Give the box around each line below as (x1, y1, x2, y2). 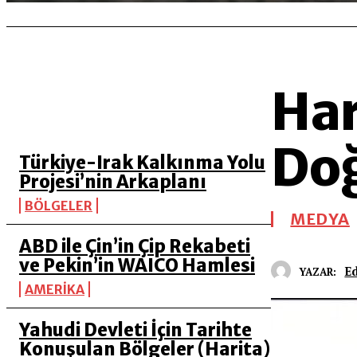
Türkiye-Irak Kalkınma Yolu (19, 151, 265, 174)
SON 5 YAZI (6, 105, 95, 125)
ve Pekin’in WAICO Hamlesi (19, 254, 255, 277)
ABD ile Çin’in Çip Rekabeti (19, 235, 250, 257)
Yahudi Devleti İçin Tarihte (19, 319, 252, 341)
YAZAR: (299, 264, 337, 279)
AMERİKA (25, 281, 84, 297)
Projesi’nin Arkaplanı (19, 171, 206, 193)
